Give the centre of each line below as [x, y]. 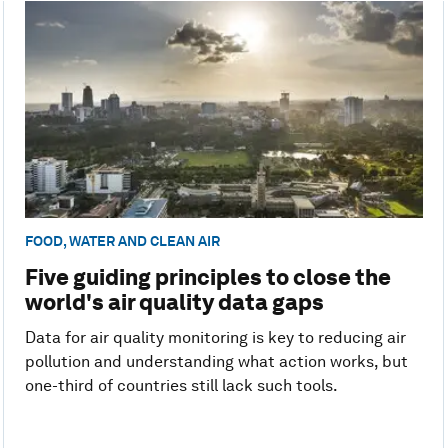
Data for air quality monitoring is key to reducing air [215, 338]
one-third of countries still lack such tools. [181, 386]
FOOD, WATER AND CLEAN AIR [122, 241]
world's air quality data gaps [174, 302]
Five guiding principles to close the [207, 277]
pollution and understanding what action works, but [216, 362]
